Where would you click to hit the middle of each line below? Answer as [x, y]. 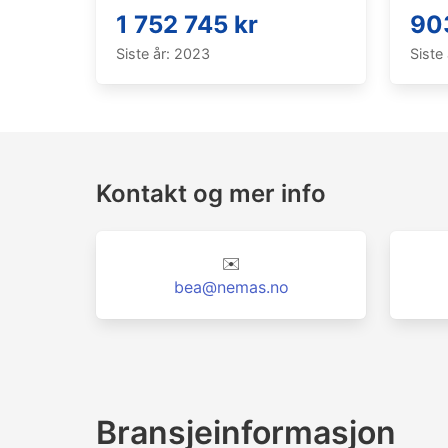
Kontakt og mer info [211, 193]
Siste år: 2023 [163, 53]
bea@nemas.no [231, 287]
